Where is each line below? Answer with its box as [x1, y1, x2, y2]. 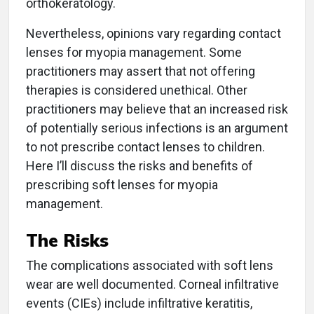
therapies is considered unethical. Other [26, 83, 247, 98]
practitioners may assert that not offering [26, 64, 255, 79]
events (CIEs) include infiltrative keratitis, [26, 296, 252, 311]
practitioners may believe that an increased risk [26, 102, 288, 117]
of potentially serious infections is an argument [26, 121, 288, 136]
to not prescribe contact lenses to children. [26, 139, 265, 155]
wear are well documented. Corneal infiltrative [26, 277, 279, 292]
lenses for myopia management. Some [26, 45, 242, 60]
